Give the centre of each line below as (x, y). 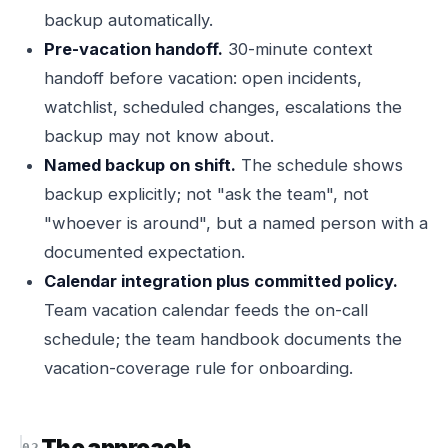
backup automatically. (128, 20)
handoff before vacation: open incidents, (203, 78)
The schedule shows (319, 165)
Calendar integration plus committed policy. (221, 281)
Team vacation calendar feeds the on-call (206, 310)
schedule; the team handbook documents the (223, 339)
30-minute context (298, 49)
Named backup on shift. (140, 165)
